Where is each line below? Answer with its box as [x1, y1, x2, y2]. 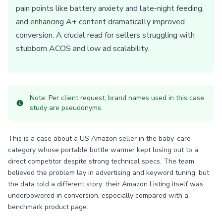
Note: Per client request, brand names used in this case [30, 93, 204, 103]
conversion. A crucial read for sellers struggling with [16, 30, 195, 41]
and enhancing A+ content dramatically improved [16, 16, 185, 27]
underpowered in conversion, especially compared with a [8, 191, 188, 200]
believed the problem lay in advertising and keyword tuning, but [8, 168, 209, 177]
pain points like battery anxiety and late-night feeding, [16, 3, 204, 14]
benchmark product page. [8, 202, 88, 212]
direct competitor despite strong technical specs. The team [8, 157, 194, 166]
